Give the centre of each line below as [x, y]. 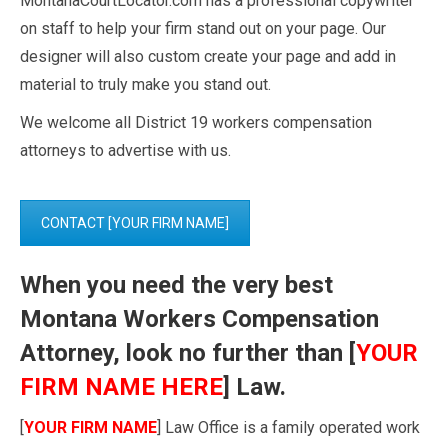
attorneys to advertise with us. [125, 151]
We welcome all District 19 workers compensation [196, 123]
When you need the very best [176, 285]
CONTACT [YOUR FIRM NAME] [135, 223]
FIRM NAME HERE [121, 387]
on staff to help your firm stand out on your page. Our [203, 29]
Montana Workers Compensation [199, 319]
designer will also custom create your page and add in [208, 57]
